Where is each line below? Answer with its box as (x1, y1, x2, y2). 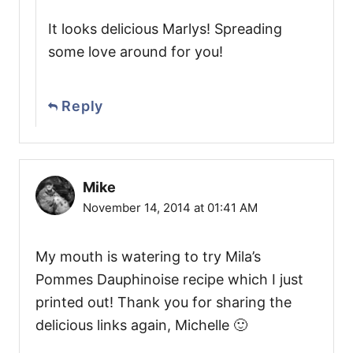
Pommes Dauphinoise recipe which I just (35, 271, 303, 288)
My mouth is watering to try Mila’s (35, 248, 261, 266)
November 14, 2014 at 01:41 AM (83, 200, 258, 216)
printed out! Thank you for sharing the (35, 294, 292, 311)
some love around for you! (48, 43, 223, 61)
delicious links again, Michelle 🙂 (35, 317, 247, 334)
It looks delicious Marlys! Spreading (48, 20, 282, 38)
